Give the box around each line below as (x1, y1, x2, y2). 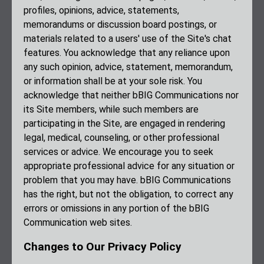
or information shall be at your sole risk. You (24, 75, 202, 87)
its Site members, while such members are (24, 104, 199, 115)
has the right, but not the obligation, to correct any (24, 189, 233, 200)
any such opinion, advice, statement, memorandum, (24, 61, 233, 73)
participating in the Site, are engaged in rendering (24, 118, 225, 130)
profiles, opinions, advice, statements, (24, 5, 179, 16)
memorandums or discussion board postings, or (24, 19, 217, 31)
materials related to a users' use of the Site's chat (24, 33, 232, 45)
